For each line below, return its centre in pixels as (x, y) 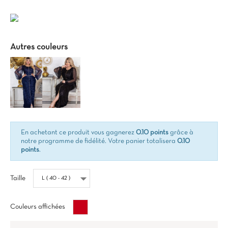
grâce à (181, 133)
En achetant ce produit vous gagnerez (78, 133)
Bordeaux (102, 204)
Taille (18, 178)
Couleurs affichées (38, 207)
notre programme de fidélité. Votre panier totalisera (99, 141)
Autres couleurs (39, 47)
